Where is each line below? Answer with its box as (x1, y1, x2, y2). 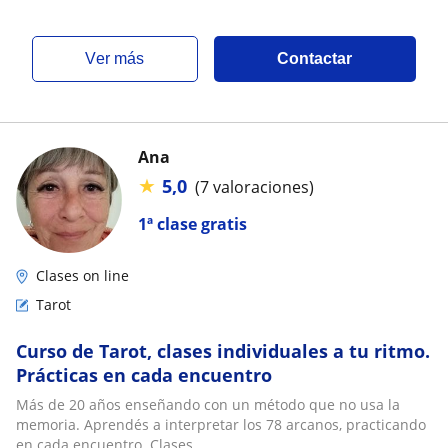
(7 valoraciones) (195, 175, 314, 198)
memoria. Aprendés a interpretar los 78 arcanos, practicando (16, 415, 426, 434)
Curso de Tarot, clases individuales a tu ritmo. (16, 339, 430, 363)
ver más (96, 50, 145, 67)
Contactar (277, 50, 353, 67)
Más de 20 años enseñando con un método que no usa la (16, 395, 400, 414)
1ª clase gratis (138, 213, 247, 235)
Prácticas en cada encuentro (16, 363, 272, 387)
